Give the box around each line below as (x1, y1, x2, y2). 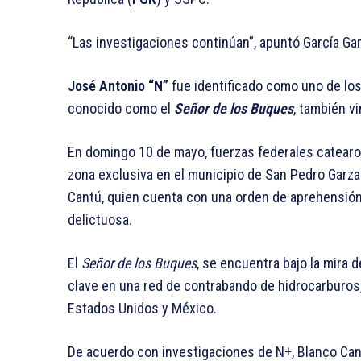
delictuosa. (68, 211, 132, 229)
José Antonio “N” (68, 77, 168, 95)
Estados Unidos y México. (68, 300, 217, 317)
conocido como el (68, 100, 171, 118)
